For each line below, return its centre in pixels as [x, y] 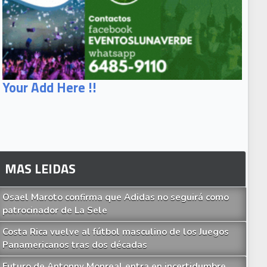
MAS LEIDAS [40, 168]
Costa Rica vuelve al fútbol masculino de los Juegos [115, 232]
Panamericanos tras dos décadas [74, 245]
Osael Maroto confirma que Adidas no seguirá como [115, 197]
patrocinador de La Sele [55, 210]
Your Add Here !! [49, 88]
